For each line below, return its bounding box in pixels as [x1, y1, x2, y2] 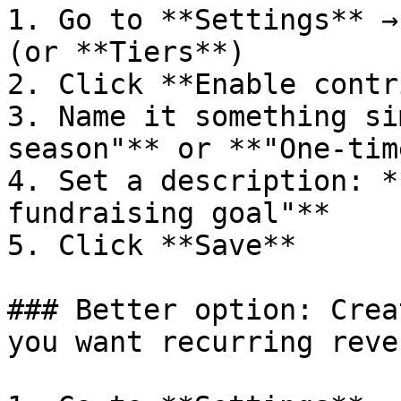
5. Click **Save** [7, 229, 296, 261]
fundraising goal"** [7, 197, 330, 229]
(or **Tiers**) [7, 36, 245, 68]
